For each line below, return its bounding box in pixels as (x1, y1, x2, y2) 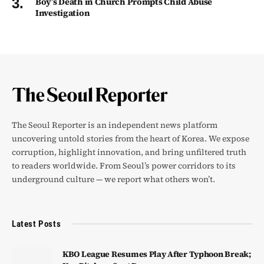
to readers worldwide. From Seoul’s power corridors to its (12, 159, 236, 171)
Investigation (35, 7, 90, 19)
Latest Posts (12, 218, 61, 229)
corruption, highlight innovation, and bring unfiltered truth (12, 146, 246, 158)
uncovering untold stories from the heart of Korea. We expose (12, 132, 249, 144)
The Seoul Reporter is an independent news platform (12, 118, 217, 131)
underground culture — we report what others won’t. (12, 173, 215, 185)
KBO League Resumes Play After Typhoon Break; (62, 247, 251, 260)
